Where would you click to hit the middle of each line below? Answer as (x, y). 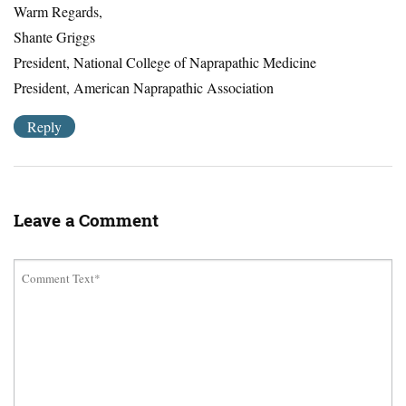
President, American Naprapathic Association (144, 87)
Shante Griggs (54, 36)
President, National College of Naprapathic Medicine (165, 62)
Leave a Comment (86, 220)
